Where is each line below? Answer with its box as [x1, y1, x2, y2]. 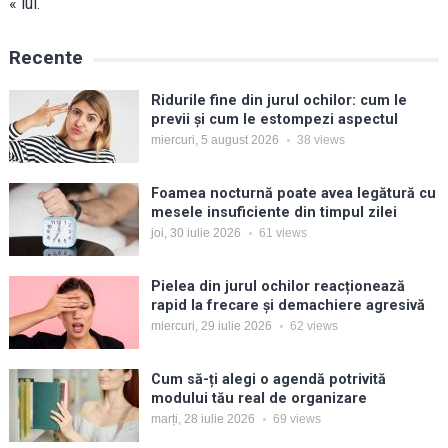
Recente [8, 46, 83, 70]
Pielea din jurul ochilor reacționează [150, 278, 405, 296]
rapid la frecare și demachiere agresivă [150, 297, 425, 315]
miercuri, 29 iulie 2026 [150, 319, 272, 334]
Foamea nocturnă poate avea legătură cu [150, 185, 436, 203]
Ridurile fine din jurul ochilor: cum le [150, 92, 407, 110]
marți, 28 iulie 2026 [150, 412, 255, 427]
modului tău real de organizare [150, 390, 367, 408]
